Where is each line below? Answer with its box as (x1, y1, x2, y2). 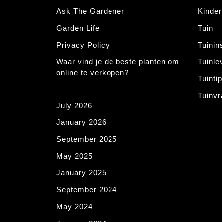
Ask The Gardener (56, 7, 124, 16)
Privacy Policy (56, 41, 110, 50)
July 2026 (56, 101, 92, 110)
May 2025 (56, 152, 93, 161)
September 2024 (56, 185, 117, 194)
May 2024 (56, 202, 93, 211)
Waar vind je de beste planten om (56, 57, 179, 66)
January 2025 (56, 168, 107, 177)
